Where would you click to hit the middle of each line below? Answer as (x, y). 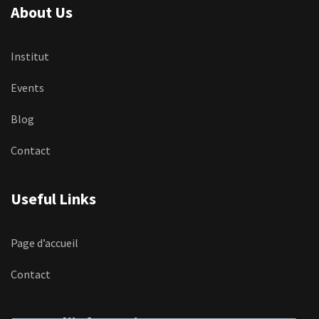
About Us (42, 12)
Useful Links (53, 199)
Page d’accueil (45, 243)
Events (27, 88)
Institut (30, 57)
